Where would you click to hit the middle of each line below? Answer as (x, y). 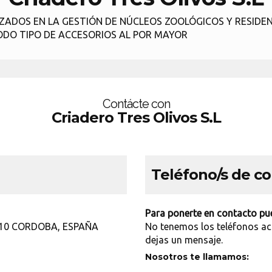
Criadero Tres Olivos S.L (136, 117)
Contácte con (136, 104)
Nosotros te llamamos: (197, 257)
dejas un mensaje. (184, 240)
